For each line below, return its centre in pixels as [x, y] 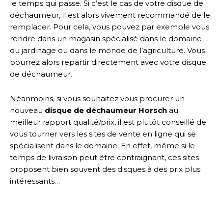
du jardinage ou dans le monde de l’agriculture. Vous [107, 50]
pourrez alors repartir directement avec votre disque [108, 62]
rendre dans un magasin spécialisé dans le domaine [106, 38]
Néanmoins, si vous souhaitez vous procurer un [97, 98]
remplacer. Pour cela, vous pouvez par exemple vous [110, 27]
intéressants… [35, 181]
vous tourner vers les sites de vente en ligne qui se [103, 134]
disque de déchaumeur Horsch [106, 110]
